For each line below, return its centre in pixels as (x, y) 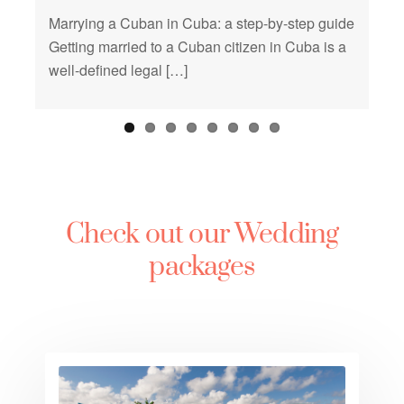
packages (202, 267)
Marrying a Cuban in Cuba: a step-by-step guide (202, 23)
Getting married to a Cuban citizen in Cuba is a (197, 46)
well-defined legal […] (118, 70)
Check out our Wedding (202, 234)
